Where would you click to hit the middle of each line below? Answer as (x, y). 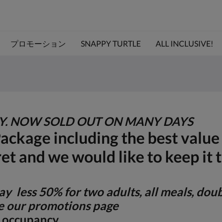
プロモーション (38, 43)
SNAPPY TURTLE (111, 43)
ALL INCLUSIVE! (184, 43)
